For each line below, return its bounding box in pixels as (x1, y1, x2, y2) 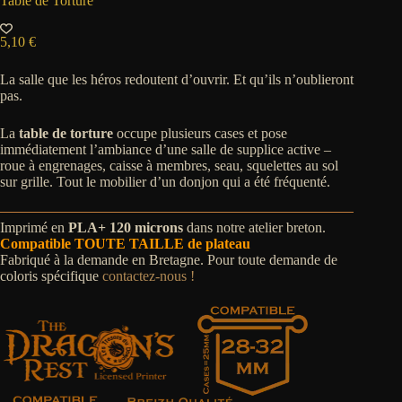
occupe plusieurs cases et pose (113, 126, 287, 142)
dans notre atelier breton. (183, 220, 326, 236)
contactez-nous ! (102, 268, 195, 284)
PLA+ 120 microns (68, 220, 183, 236)
